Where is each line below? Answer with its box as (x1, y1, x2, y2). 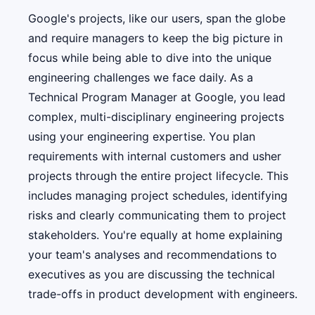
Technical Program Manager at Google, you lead (28, 90, 285, 105)
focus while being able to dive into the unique (28, 51, 271, 65)
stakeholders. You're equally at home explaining (28, 228, 283, 243)
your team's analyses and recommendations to (28, 247, 277, 262)
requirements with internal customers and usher (28, 149, 281, 164)
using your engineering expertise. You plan (28, 129, 255, 144)
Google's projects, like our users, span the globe (28, 11, 285, 26)
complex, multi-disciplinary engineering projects (28, 110, 284, 124)
